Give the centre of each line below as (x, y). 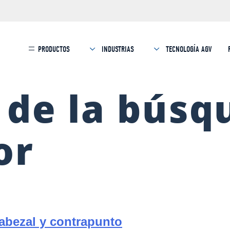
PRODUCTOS (54, 49)
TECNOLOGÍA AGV (188, 49)
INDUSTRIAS (117, 49)
